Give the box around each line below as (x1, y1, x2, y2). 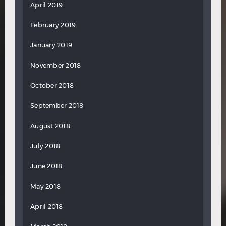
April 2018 (30, 202, 63, 210)
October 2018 (30, 81, 74, 89)
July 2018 (30, 142, 61, 150)
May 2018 (30, 182, 61, 190)
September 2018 (30, 101, 84, 109)
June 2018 (30, 162, 63, 170)
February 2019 (30, 21, 76, 29)
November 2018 (30, 61, 81, 69)
